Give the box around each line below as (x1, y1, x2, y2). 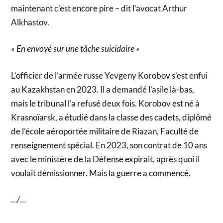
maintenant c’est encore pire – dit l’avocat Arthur (11, 2, 188, 13)
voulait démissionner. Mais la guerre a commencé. (11, 167, 191, 178)
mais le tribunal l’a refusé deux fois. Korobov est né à (11, 98, 200, 109)
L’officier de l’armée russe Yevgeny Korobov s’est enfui (11, 70, 208, 81)
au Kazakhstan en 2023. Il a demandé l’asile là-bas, (11, 84, 195, 95)
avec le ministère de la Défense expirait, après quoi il (11, 153, 200, 164)
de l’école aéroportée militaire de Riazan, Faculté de (11, 125, 199, 136)
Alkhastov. (11, 16, 50, 27)
